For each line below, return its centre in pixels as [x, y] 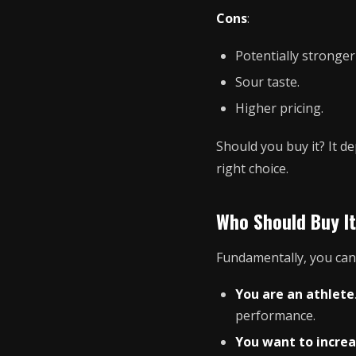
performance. [275, 315]
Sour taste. [267, 82]
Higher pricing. [279, 108]
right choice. [252, 168]
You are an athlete [295, 294]
